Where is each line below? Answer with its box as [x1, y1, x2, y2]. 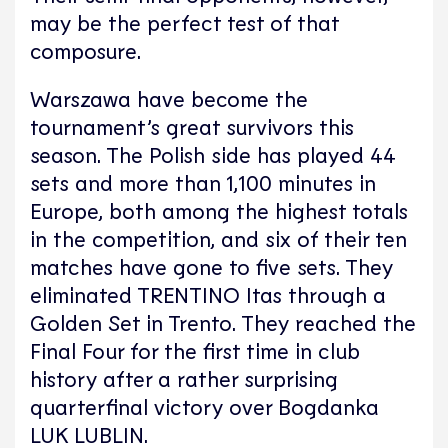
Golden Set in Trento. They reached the [30, 308, 416, 335]
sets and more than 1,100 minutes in [30, 168, 376, 195]
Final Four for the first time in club [30, 336, 360, 363]
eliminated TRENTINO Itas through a [30, 280, 386, 307]
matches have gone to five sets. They [30, 252, 393, 279]
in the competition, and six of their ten [30, 224, 407, 251]
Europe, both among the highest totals [30, 196, 408, 223]
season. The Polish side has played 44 [30, 140, 396, 167]
